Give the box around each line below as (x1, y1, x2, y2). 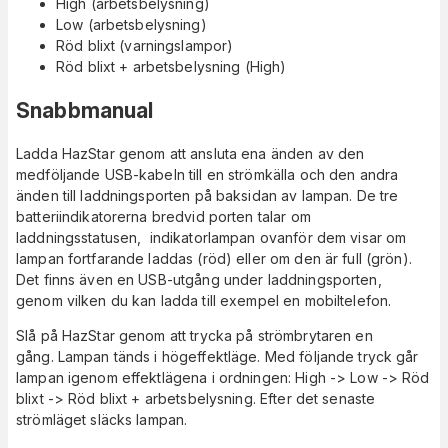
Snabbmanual (16, 97, 154, 123)
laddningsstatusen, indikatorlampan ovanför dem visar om (16, 229, 407, 247)
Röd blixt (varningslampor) (56, 37, 234, 55)
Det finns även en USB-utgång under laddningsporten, (16, 271, 382, 289)
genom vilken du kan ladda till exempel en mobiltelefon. (16, 292, 392, 310)
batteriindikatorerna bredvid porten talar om (16, 208, 311, 226)
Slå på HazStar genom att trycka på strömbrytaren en (16, 327, 373, 345)
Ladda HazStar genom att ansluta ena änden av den (16, 145, 365, 163)
